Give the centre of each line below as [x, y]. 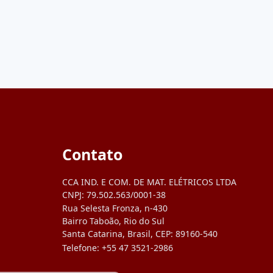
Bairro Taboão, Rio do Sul [113, 221]
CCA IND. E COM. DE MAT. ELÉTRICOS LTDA [149, 182]
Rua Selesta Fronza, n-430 [115, 208]
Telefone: [82, 247]
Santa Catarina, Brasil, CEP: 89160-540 [140, 234]
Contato [92, 154]
